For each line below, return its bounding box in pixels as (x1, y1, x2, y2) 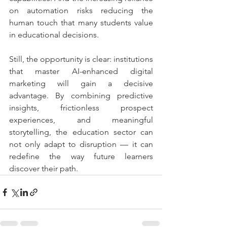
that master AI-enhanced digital (9, 66, 153, 77)
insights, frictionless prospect (9, 103, 153, 113)
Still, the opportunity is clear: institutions (9, 54, 153, 64)
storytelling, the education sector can (9, 127, 153, 137)
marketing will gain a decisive (9, 79, 153, 89)
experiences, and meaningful (9, 115, 153, 125)
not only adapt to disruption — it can (9, 139, 153, 149)
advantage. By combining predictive (9, 91, 153, 101)
